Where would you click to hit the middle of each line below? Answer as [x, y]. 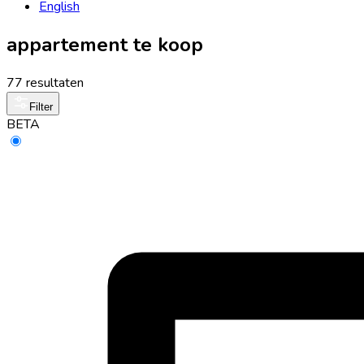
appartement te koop [105, 44]
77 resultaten [45, 82]
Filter [41, 106]
